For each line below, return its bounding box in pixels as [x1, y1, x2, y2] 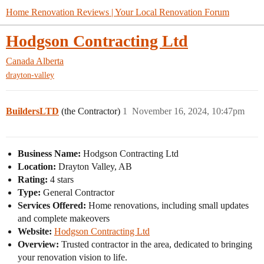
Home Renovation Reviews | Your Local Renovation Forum [6, 7, 229, 17]
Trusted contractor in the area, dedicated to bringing [59, 239, 252, 250]
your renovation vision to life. [18, 252, 127, 263]
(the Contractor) [61, 106, 123, 117]
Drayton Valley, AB [56, 161, 132, 172]
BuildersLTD [6, 106, 59, 117]
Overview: [18, 239, 59, 250]
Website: [18, 226, 52, 237]
